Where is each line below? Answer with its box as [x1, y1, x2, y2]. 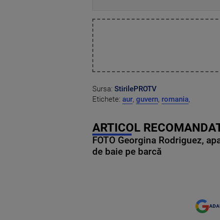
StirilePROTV [114, 84, 157, 93]
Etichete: [92, 94, 122, 104]
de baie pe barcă [92, 146, 162, 157]
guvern [136, 94, 158, 104]
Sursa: [92, 84, 114, 93]
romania [162, 94, 189, 104]
